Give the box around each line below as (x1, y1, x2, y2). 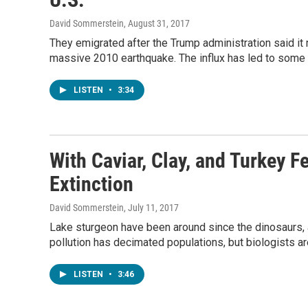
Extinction (49, 172, 133, 196)
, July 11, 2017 (124, 202, 179, 213)
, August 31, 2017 (124, 18, 190, 29)
